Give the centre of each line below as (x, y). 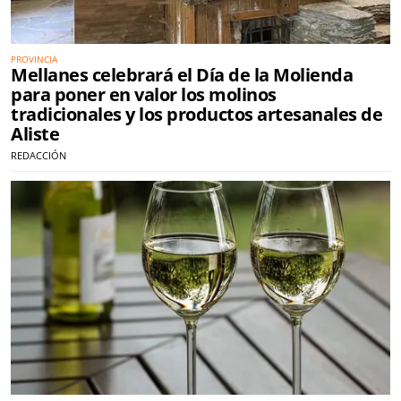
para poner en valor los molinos (144, 95)
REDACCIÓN (38, 156)
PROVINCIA (34, 60)
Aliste (35, 134)
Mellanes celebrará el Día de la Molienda (182, 75)
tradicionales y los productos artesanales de (196, 115)
